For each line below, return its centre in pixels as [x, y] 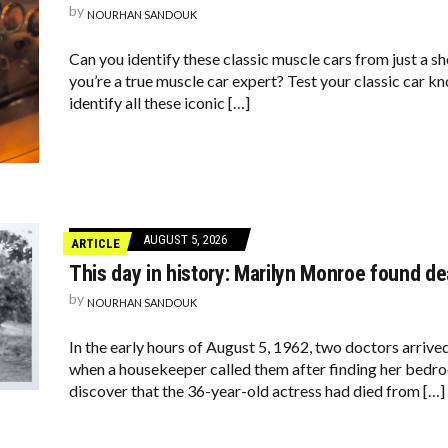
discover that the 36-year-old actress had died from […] [257, 390]
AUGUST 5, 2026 [185, 239]
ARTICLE [95, 243]
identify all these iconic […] [159, 102]
